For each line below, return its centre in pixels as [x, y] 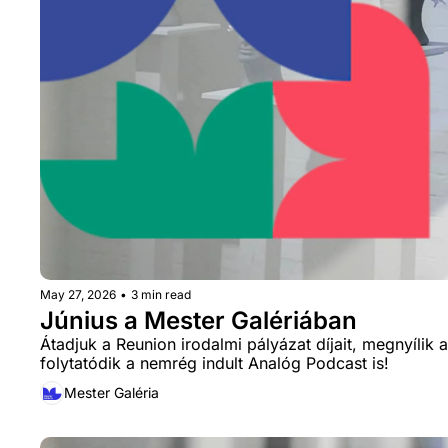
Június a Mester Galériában [198, 320]
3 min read [161, 294]
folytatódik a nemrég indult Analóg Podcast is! [214, 362]
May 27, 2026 [78, 294]
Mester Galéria [111, 392]
